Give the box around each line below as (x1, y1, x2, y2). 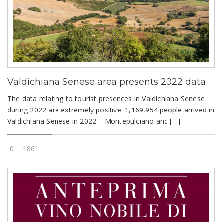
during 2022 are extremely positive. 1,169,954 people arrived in (7, 105, 215, 115)
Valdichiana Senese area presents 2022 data (7, 76, 206, 88)
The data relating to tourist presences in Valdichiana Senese (7, 94, 205, 104)
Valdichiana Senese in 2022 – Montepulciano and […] (7, 116, 181, 126)
